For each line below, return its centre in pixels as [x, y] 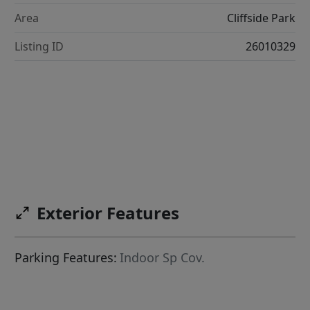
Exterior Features [108, 213]
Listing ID [39, 46]
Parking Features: [66, 258]
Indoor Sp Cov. [163, 258]
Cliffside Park [261, 18]
